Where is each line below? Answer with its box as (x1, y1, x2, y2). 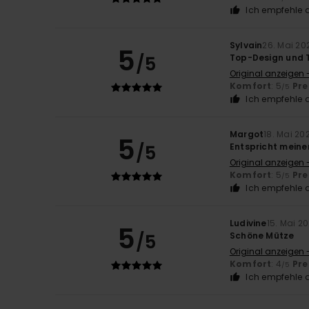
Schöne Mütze (229, 230, 295, 242)
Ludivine (229, 217, 267, 230)
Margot (229, 128, 264, 141)
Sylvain (229, 39, 263, 52)
